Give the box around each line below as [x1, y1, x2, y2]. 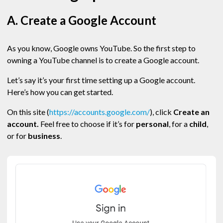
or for [7, 131, 28, 141]
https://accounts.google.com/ [49, 107, 150, 117]
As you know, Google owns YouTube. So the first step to [7, 43, 196, 53]
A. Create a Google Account [7, 13, 156, 28]
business [28, 131, 60, 141]
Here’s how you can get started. [7, 87, 114, 97]
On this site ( [7, 107, 49, 117]
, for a [169, 119, 189, 129]
